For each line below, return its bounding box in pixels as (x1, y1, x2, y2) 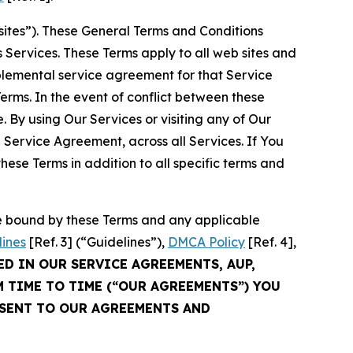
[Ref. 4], (245, 234, 296, 251)
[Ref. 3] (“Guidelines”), (26, 234, 168, 251)
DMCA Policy (168, 234, 245, 251)
